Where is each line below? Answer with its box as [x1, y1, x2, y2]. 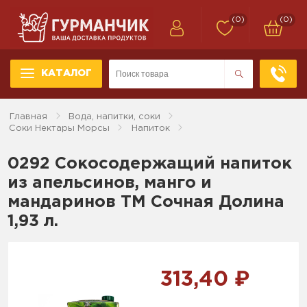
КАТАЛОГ [41, 69, 92, 78]
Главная [10, 112, 48, 121]
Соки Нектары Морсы [9, 124, 110, 132]
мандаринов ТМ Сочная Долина [8, 194, 285, 210]
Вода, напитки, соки [69, 112, 161, 121]
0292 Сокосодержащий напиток [8, 156, 293, 171]
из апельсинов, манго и [8, 175, 212, 191]
